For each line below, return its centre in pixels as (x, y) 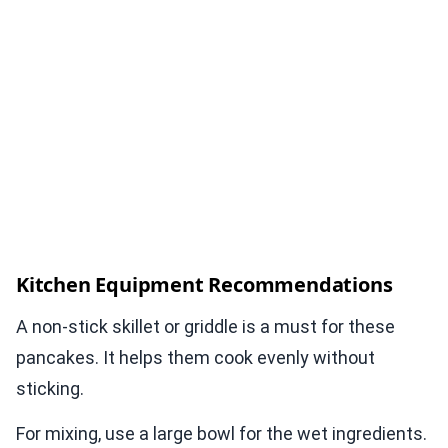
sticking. (50, 389)
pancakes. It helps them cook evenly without (195, 358)
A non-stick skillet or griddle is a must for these (205, 327)
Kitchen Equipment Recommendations (204, 285)
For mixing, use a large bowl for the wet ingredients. (221, 434)
